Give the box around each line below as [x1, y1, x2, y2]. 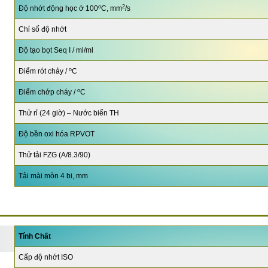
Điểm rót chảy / [18, 67, 69, 76]
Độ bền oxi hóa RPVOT [18, 130, 95, 139]
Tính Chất [18, 232, 51, 240]
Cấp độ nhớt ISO [18, 252, 73, 261]
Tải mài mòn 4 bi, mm [18, 172, 88, 181]
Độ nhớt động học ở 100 [18, 4, 98, 13]
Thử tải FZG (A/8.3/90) [18, 151, 90, 160]
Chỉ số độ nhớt [18, 25, 66, 34]
